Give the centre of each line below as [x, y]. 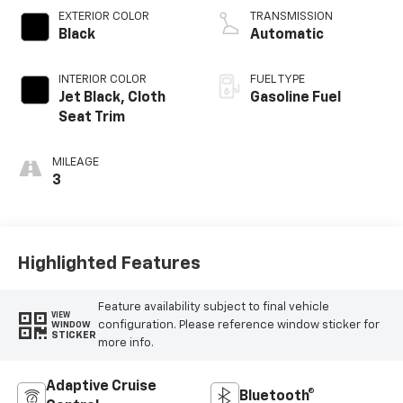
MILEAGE [75, 163]
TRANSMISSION [291, 17]
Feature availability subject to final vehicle [213, 307]
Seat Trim [91, 118]
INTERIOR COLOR [102, 80]
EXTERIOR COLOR [103, 17]
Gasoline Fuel [296, 99]
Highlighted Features [108, 263]
